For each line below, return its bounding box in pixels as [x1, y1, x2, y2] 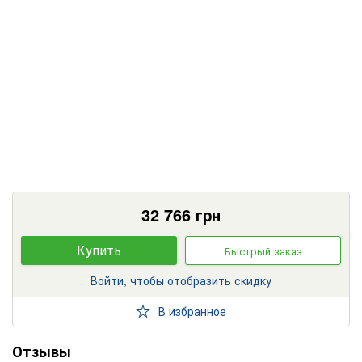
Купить [77, 241, 121, 260]
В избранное [158, 302, 226, 319]
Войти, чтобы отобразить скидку [90, 272, 271, 289]
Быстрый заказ [224, 243, 302, 259]
